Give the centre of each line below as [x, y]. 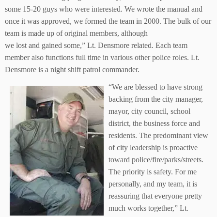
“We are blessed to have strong [155, 87]
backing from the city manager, [156, 99]
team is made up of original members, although [76, 33]
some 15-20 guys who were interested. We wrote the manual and [104, 9]
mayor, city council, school [149, 111]
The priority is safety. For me [153, 172]
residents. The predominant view [158, 135]
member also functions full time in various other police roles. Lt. [102, 57]
